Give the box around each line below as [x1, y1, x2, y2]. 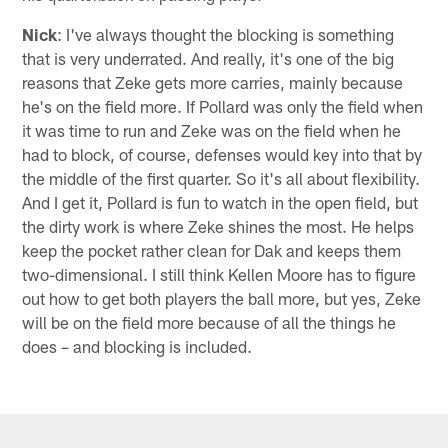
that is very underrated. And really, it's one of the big [22, 47, 395, 68]
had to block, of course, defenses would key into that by [22, 143, 423, 164]
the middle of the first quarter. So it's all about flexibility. [22, 167, 421, 188]
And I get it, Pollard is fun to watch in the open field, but [22, 191, 419, 212]
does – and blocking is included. [22, 335, 253, 356]
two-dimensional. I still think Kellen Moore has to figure [22, 263, 417, 284]
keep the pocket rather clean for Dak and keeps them [22, 239, 402, 260]
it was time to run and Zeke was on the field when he [22, 119, 402, 140]
